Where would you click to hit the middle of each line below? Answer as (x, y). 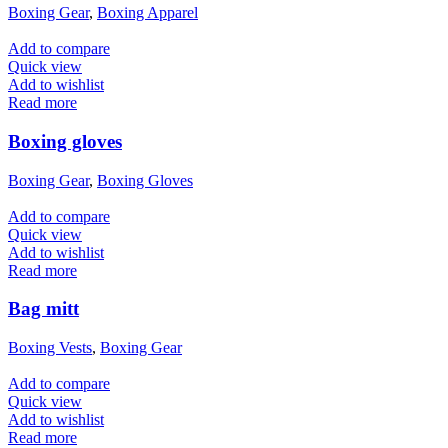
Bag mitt (43, 309)
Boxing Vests (50, 348)
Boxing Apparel (147, 13)
